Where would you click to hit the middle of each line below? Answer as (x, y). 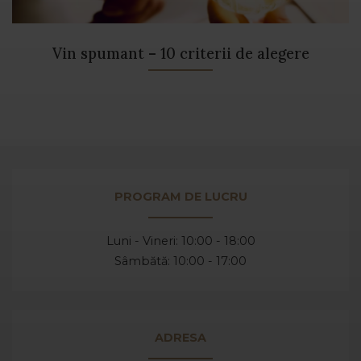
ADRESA (180, 338)
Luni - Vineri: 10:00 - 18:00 (180, 241)
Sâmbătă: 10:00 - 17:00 (180, 261)
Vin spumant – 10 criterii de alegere (180, 54)
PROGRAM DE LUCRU (180, 197)
